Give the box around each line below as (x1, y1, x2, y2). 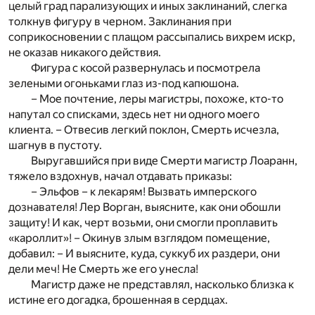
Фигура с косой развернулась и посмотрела (31, 60, 260, 75)
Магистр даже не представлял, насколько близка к (31, 277, 294, 291)
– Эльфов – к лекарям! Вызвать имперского (31, 184, 257, 198)
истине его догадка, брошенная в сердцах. (8, 292, 228, 307)
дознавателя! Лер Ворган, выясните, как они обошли (8, 200, 281, 214)
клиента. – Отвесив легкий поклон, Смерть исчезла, (8, 122, 279, 136)
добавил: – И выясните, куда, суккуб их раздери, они (8, 246, 280, 260)
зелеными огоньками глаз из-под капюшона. (8, 76, 239, 90)
